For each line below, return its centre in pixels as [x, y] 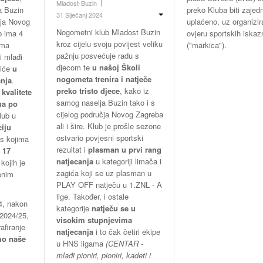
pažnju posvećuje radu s [97, 56]
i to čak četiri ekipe [127, 232]
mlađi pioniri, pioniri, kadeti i [103, 255]
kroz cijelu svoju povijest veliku [109, 44]
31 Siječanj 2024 [79, 15]
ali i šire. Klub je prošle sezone [108, 126]
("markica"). [207, 45]
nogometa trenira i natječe [104, 79]
